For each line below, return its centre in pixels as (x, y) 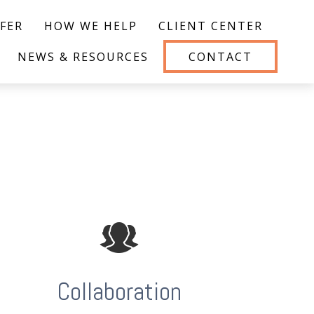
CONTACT (221, 57)
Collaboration (119, 292)
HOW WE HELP (91, 26)
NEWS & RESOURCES (83, 57)
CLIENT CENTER (211, 26)
